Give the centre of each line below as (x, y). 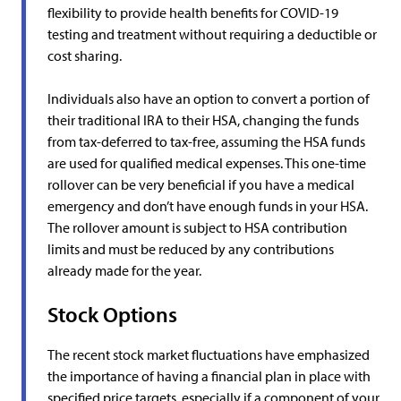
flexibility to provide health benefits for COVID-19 (193, 13)
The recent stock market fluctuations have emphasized (209, 354)
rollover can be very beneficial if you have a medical (201, 184)
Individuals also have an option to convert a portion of (209, 98)
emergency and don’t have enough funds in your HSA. (208, 206)
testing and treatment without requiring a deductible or (212, 34)
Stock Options (112, 314)
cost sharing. (85, 55)
